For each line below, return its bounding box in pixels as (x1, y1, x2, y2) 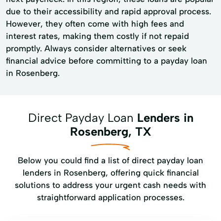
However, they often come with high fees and (6, 19, 184, 29)
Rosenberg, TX (70, 124, 151, 139)
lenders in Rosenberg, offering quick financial (22, 168, 199, 178)
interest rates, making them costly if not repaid (6, 31, 189, 41)
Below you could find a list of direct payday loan (18, 155, 203, 165)
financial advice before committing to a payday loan (6, 56, 207, 66)
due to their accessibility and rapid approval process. (6, 6, 211, 16)
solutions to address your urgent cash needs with (15, 180, 206, 190)
